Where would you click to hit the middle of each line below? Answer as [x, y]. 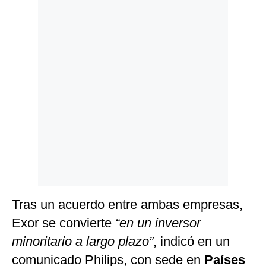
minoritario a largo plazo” [83, 242]
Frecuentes [34, 61]
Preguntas [32, 53]
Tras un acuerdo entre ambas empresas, [127, 205]
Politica [28, 16]
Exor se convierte [62, 223]
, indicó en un [191, 242]
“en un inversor [156, 223]
